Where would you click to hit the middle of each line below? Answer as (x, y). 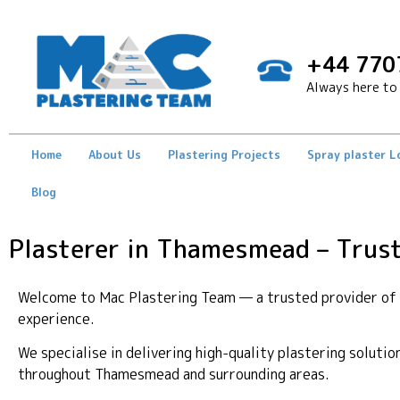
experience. (56, 318)
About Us (115, 154)
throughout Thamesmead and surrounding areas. (174, 375)
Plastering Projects (224, 154)
